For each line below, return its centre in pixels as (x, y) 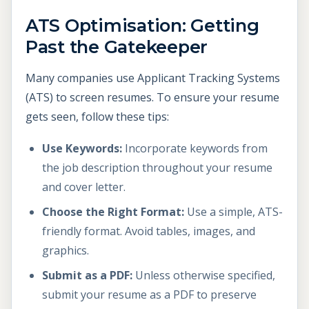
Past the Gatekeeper (117, 47)
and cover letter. (84, 187)
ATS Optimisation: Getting (142, 26)
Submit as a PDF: (87, 276)
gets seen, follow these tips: (97, 117)
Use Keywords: (82, 149)
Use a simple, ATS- (233, 212)
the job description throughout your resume (157, 168)
